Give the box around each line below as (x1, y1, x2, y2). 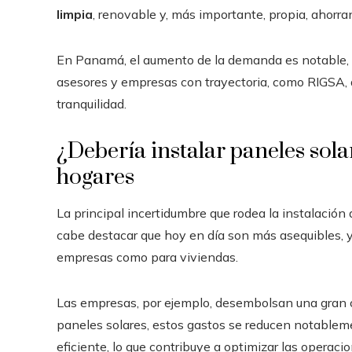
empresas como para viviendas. (57, 248, 238, 265)
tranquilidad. (57, 95, 126, 112)
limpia (57, 5, 93, 22)
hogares (57, 163, 134, 191)
